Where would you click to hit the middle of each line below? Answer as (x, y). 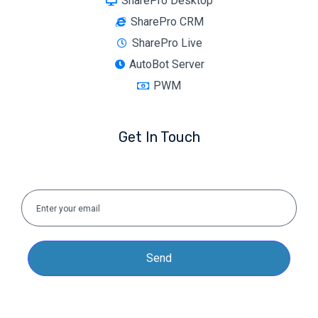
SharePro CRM (167, 21)
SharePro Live (167, 43)
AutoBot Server (167, 64)
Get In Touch (159, 137)
